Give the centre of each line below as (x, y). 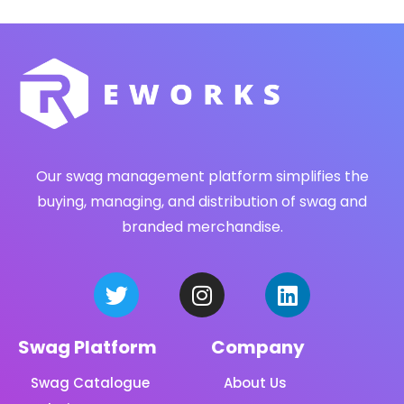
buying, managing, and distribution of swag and (202, 202)
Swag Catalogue (90, 383)
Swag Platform (87, 348)
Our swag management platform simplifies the (202, 177)
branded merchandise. (202, 227)
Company (258, 348)
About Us (255, 383)
